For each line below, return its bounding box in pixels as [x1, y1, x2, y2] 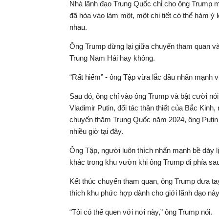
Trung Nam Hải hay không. [69, 54, 155, 62]
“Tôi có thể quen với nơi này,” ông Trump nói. [69, 208, 212, 216]
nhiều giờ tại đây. [69, 127, 123, 135]
